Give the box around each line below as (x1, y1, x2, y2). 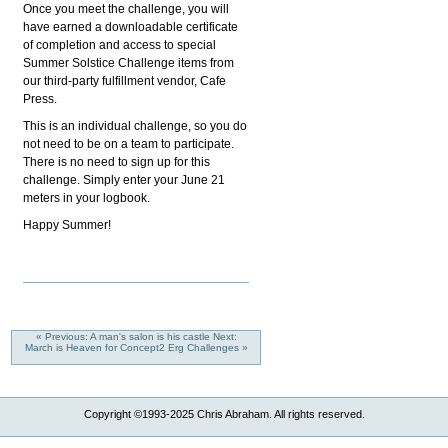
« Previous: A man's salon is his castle (35, 330, 213, 342)
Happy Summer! (23, 217, 112, 232)
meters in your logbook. (23, 190, 154, 205)
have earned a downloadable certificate (23, 19, 239, 34)
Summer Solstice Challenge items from (23, 55, 235, 70)
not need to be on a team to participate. (23, 136, 235, 151)
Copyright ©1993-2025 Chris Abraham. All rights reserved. (83, 408, 365, 421)
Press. (23, 91, 58, 106)
